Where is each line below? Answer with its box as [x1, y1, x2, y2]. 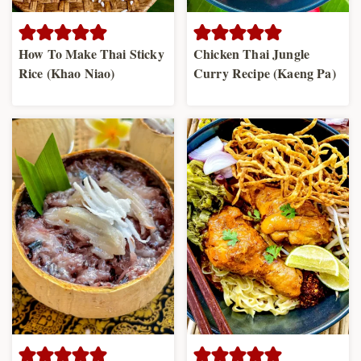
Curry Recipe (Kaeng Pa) [193, 64, 336, 83]
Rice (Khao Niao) [19, 64, 115, 83]
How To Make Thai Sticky [19, 44, 164, 64]
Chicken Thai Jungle [193, 44, 310, 64]
